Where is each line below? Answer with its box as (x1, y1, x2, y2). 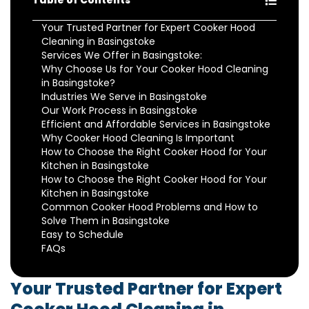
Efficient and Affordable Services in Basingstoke (41, 117, 270, 132)
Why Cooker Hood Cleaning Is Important (41, 131, 235, 146)
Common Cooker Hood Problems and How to (41, 200, 258, 215)
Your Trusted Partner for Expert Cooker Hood (41, 21, 255, 35)
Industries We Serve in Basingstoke (41, 90, 207, 104)
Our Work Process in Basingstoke (41, 103, 197, 118)
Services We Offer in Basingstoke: (41, 48, 202, 63)
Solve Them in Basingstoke (41, 214, 170, 228)
